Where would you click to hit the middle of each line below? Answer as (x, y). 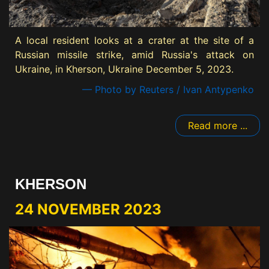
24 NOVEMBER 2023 (88, 210)
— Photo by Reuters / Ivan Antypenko (168, 90)
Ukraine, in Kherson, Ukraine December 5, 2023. (124, 69)
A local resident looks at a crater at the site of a (134, 41)
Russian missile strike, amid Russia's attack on (134, 55)
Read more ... (218, 126)
